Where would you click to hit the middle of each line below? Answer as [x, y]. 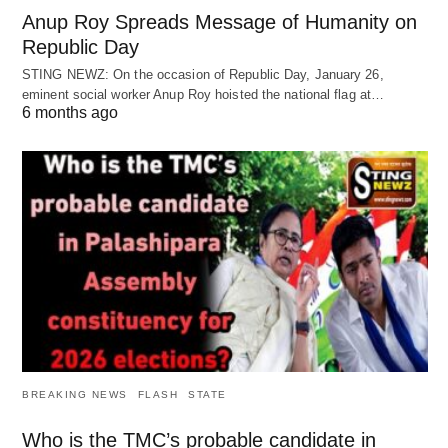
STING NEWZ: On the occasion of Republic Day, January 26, [203, 74]
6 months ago [70, 112]
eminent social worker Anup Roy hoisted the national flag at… [203, 94]
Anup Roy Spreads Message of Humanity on [219, 21]
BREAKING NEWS [75, 394]
